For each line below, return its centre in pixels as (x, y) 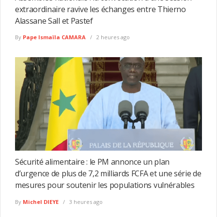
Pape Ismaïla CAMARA (54, 37)
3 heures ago (85, 201)
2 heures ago (112, 37)
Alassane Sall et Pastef (54, 21)
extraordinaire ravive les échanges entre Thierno (101, 9)
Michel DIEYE (41, 201)
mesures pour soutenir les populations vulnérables (105, 185)
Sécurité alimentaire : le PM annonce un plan (92, 162)
